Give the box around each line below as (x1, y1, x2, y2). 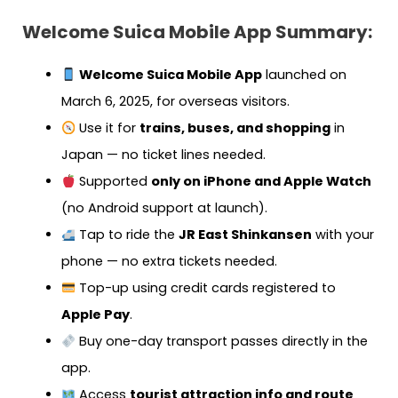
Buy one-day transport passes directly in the (76, 332, 369, 351)
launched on (262, 66, 347, 84)
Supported (76, 172, 152, 191)
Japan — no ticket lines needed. (60, 146, 266, 164)
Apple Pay (60, 306, 130, 324)
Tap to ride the (76, 226, 179, 244)
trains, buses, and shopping (139, 119, 331, 138)
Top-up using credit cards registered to (76, 279, 337, 298)
